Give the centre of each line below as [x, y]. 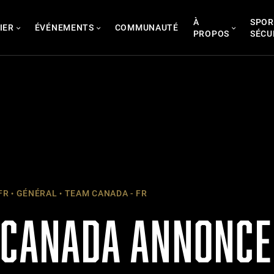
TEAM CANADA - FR [105, 193]
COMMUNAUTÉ [146, 28]
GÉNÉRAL [35, 193]
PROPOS [211, 33]
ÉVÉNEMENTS [64, 28]
